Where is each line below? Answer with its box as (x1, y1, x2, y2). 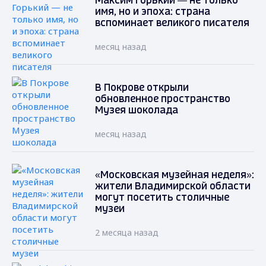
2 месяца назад (95, 227, 159, 239)
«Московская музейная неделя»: (95, 171, 254, 180)
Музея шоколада (95, 106, 178, 116)
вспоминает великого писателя (95, 19, 249, 28)
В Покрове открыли (95, 84, 189, 93)
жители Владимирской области (95, 182, 251, 192)
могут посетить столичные (95, 194, 229, 203)
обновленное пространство (95, 95, 230, 104)
